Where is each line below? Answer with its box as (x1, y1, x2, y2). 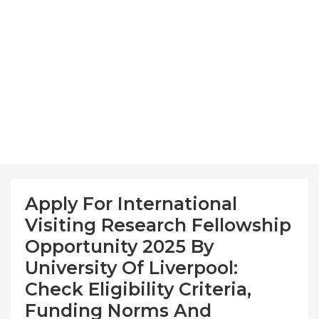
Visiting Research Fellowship (25, 214, 291, 236)
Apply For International (25, 192, 237, 214)
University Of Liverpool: (25, 256, 238, 278)
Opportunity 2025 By (25, 235, 214, 257)
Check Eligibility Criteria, (25, 278, 251, 300)
